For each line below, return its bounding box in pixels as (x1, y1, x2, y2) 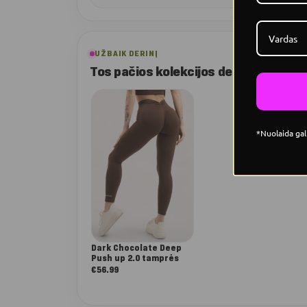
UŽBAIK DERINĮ (95, 48, 158, 58)
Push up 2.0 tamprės (91, 253, 179, 264)
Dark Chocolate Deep (91, 243, 182, 254)
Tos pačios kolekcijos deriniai (90, 63, 261, 79)
